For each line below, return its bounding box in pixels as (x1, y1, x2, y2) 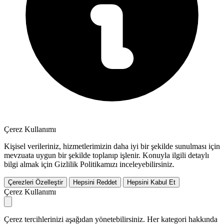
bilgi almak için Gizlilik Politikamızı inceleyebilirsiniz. (4, 159, 174, 168)
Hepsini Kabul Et (127, 178, 175, 186)
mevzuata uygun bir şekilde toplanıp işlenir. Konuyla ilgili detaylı (4, 150, 209, 159)
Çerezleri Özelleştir (8, 178, 63, 186)
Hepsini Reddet (73, 178, 117, 186)
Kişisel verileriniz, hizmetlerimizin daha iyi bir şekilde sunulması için (4, 141, 220, 150)
